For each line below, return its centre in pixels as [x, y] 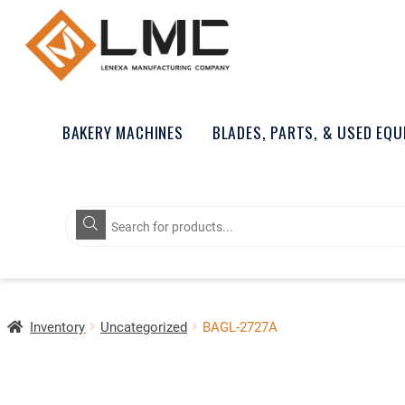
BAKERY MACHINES [122, 132]
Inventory [58, 326]
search [89, 228]
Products [97, 213]
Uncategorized [143, 326]
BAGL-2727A [240, 326]
